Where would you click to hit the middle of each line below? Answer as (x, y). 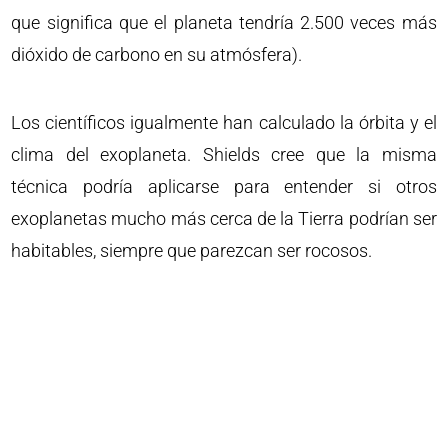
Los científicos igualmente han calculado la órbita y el (224, 122)
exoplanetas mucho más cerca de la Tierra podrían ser (224, 218)
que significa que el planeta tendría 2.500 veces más (224, 22)
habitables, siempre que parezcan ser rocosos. (192, 250)
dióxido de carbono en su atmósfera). (157, 54)
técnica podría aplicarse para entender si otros (224, 186)
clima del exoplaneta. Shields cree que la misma (224, 154)
